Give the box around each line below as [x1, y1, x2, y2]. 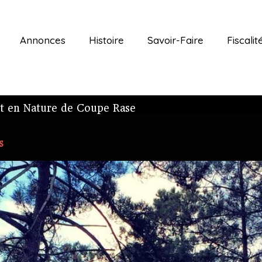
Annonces [20, 33, 65, 46]
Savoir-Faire [147, 33, 204, 46]
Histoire [89, 33, 124, 46]
